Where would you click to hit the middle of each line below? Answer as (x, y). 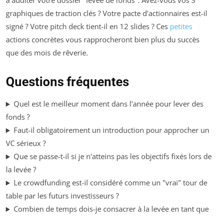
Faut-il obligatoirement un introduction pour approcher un (111, 130)
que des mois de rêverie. (47, 53)
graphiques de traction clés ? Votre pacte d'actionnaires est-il (107, 13)
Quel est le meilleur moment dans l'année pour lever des (108, 104)
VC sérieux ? (26, 143)
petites (181, 27)
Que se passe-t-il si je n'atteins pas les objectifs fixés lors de (112, 156)
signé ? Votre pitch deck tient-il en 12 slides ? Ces (88, 27)
